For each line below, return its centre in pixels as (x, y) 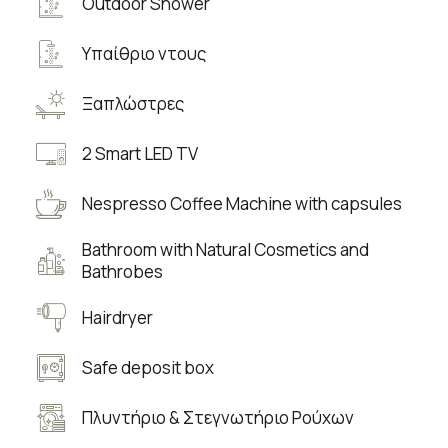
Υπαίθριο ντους (143, 54)
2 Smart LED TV (139, 154)
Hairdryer (117, 318)
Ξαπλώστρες (132, 104)
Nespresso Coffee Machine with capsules (241, 204)
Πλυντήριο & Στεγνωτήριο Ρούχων (217, 418)
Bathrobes (122, 272)
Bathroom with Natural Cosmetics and (225, 250)
